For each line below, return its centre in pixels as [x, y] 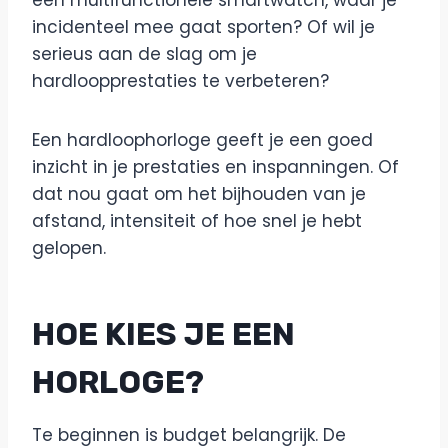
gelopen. [76, 248]
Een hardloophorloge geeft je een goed [202, 140]
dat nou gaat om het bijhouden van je [199, 194]
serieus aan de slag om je [144, 54]
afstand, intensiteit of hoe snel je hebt [197, 221]
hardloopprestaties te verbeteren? [180, 81]
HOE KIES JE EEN [163, 334]
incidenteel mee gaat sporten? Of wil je [203, 27]
